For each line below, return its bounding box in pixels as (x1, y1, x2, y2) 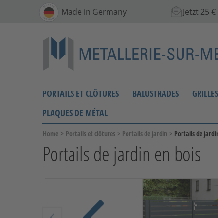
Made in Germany (61, 6, 127, 17)
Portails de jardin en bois (42, 140, 201, 167)
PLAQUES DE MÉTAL (42, 107, 108, 119)
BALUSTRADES (132, 87, 179, 99)
